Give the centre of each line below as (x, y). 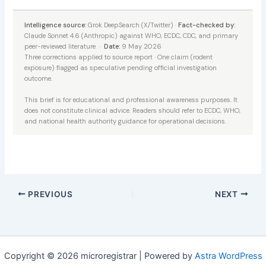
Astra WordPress (228, 256)
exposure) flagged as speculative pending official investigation (120, 67)
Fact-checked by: (206, 25)
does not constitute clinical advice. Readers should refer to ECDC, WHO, (132, 110)
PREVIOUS (49, 194)
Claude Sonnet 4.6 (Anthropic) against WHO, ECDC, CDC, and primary (131, 35)
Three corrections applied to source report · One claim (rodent (118, 57)
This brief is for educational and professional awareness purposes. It (131, 99)
